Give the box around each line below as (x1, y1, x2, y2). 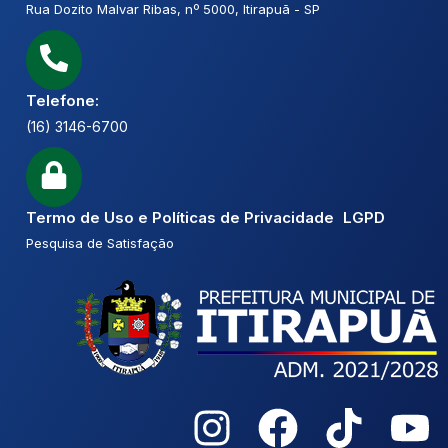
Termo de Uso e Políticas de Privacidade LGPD (26, 207, 385, 227)
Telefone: (26, 90, 99, 110)
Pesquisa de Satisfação (26, 235, 174, 252)
